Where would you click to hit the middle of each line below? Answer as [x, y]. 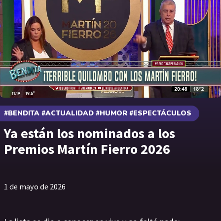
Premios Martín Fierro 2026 [87, 149]
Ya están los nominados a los [90, 133]
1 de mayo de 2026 [35, 187]
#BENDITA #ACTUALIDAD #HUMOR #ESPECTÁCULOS [98, 113]
